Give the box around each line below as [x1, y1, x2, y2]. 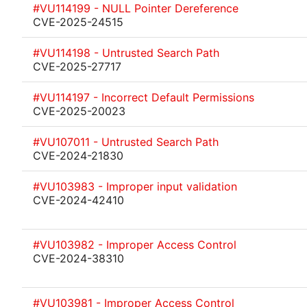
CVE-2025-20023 [33, 104, 125, 118]
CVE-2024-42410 [33, 193, 124, 207]
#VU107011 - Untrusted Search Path [33, 135, 219, 149]
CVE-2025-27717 [33, 60, 121, 73]
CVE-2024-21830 [33, 149, 123, 162]
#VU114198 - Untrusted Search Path [33, 46, 219, 60]
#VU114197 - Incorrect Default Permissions [33, 90, 254, 104]
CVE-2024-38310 [33, 251, 124, 265]
